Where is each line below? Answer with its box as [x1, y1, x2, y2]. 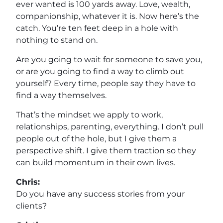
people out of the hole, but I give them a [16, 133, 177, 143]
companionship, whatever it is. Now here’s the [16, 11, 199, 21]
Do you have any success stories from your [16, 189, 185, 199]
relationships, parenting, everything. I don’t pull [16, 121, 204, 131]
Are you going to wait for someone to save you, [16, 54, 202, 64]
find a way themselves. [16, 90, 107, 100]
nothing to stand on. [16, 35, 98, 45]
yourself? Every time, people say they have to [16, 78, 196, 88]
